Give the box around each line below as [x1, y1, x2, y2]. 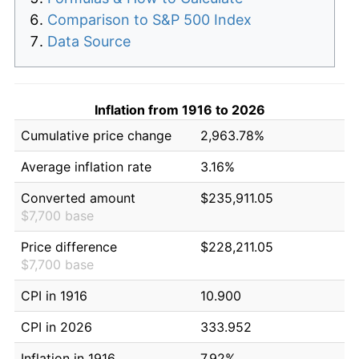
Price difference [21, 238, 117, 255]
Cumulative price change [21, 127, 171, 143]
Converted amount [21, 189, 135, 206]
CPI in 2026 [21, 318, 92, 335]
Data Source [47, 32, 131, 50]
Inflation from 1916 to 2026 [94, 101, 265, 118]
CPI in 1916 [21, 287, 87, 304]
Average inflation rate [21, 158, 151, 175]
